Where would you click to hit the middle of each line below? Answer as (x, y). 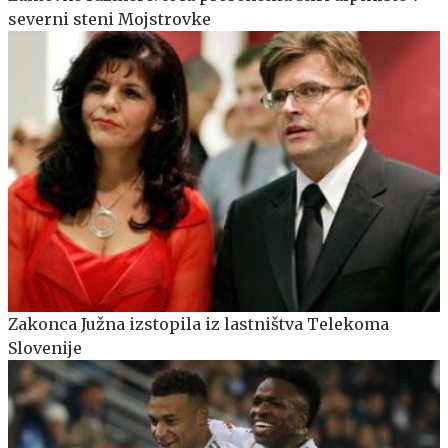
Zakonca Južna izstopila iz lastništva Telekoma (198, 324)
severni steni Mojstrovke (109, 19)
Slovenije (45, 348)
